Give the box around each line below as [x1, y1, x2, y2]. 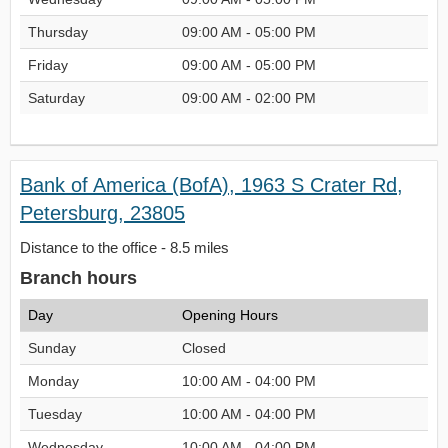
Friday [28, 57, 68, 73]
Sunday [28, 340, 76, 356]
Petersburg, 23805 [20, 202, 185, 224]
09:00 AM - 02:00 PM [182, 90, 316, 106]
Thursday [28, 24, 88, 40]
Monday [28, 373, 79, 389]
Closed [182, 340, 226, 356]
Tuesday [28, 406, 82, 422]
